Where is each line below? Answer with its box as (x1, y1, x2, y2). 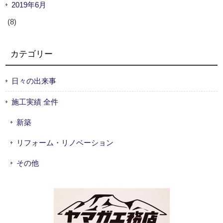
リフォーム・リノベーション (16, 138, 114, 147)
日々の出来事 (11, 76, 57, 85)
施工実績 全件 (11, 97, 59, 106)
